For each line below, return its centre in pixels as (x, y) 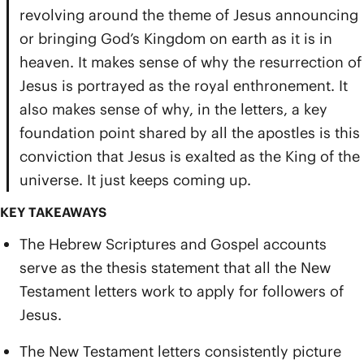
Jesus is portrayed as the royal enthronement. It (184, 86)
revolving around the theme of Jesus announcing (189, 15)
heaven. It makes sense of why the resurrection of (191, 62)
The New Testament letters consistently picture (180, 351)
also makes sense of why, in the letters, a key (173, 109)
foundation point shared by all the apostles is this (190, 133)
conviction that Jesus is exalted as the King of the (190, 156)
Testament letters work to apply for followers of (182, 291)
